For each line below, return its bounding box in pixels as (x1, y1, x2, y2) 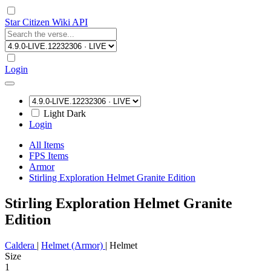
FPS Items (29, 151, 68, 161)
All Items (29, 140, 64, 150)
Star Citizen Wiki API (5, 17, 88, 27)
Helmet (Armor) (41, 240, 105, 250)
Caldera (5, 240, 37, 250)
